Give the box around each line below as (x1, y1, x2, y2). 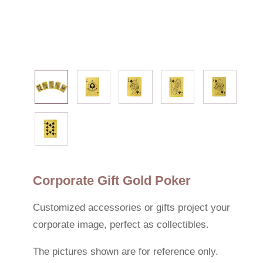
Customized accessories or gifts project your (32, 201, 230, 213)
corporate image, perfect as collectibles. (32, 218, 209, 230)
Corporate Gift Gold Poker (32, 173, 191, 188)
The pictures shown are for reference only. (32, 245, 218, 257)
